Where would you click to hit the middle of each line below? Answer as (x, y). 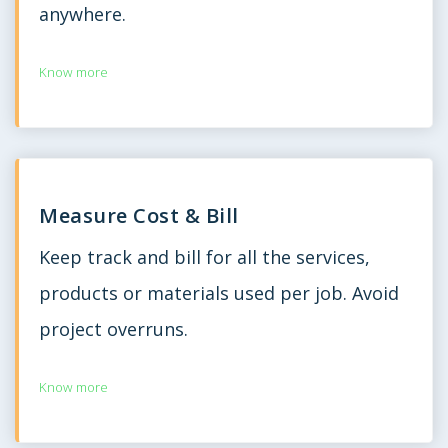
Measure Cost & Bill (139, 216)
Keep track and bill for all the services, (204, 256)
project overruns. (113, 328)
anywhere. (82, 14)
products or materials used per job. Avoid (219, 292)
